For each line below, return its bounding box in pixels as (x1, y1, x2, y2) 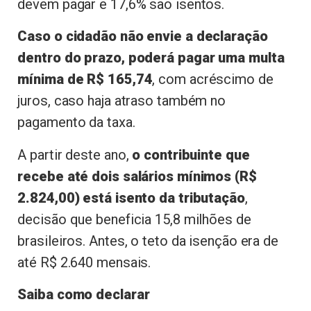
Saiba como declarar (17, 286, 150, 303)
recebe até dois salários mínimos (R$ (17, 167, 257, 185)
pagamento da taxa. (17, 114, 135, 131)
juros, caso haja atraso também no (17, 92, 226, 110)
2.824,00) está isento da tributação (17, 189, 245, 206)
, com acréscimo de (152, 71, 274, 88)
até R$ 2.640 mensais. (17, 253, 151, 271)
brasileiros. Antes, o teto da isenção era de (17, 232, 278, 249)
